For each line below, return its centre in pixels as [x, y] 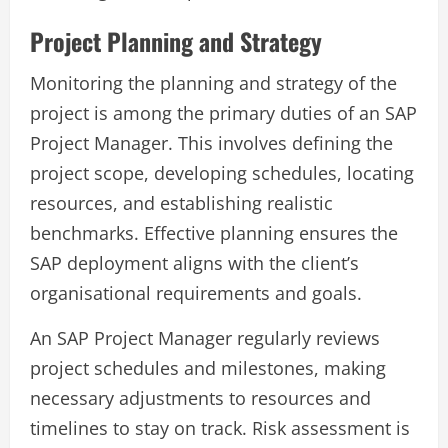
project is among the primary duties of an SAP [223, 113]
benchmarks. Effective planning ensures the [214, 233]
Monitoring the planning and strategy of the [213, 83]
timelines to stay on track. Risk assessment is [220, 428]
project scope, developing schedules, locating [222, 173]
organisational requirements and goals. [196, 293]
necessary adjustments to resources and [200, 398]
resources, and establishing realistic [181, 203]
